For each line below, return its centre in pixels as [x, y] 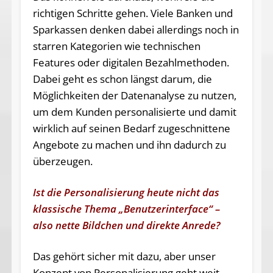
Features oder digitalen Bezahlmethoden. [131, 63]
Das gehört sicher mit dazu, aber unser [124, 257]
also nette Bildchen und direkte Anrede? [126, 225]
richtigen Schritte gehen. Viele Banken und [133, 13]
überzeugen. [62, 161]
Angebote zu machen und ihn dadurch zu [129, 145]
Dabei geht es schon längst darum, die [122, 79]
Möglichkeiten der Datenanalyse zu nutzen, [134, 96]
